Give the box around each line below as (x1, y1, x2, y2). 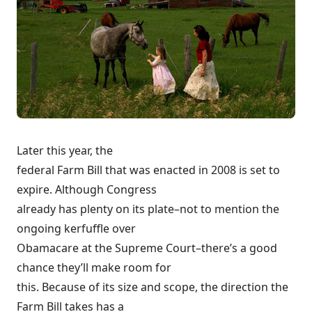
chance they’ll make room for (17, 260, 171, 276)
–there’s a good (196, 240, 277, 256)
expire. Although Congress (17, 182, 157, 198)
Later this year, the (17, 143, 113, 159)
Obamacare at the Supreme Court (17, 240, 196, 256)
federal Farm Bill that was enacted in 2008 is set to (17, 162, 280, 178)
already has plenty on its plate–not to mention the (17, 201, 279, 217)
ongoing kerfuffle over (17, 221, 136, 237)
